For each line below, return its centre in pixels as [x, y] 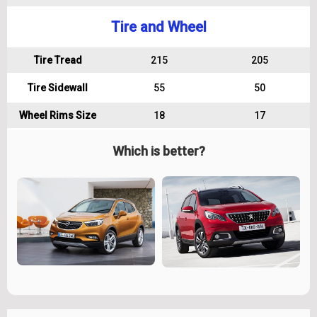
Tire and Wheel [158, 27]
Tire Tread [58, 60]
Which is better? [158, 151]
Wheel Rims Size [58, 115]
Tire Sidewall [58, 88]
